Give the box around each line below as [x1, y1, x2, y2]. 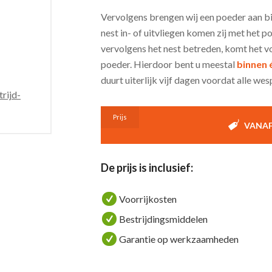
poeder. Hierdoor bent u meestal [101, 58, 237, 70]
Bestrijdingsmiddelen [118, 212, 208, 225]
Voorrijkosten [118, 192, 177, 205]
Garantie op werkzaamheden [118, 233, 239, 245]
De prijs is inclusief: [101, 160, 194, 174]
